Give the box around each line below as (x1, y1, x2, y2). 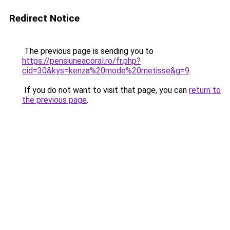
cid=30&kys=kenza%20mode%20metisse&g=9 (22, 66, 189, 75)
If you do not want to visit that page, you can (22, 85, 189, 95)
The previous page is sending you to (22, 46, 154, 56)
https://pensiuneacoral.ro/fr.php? (22, 56, 141, 66)
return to (189, 85, 221, 95)
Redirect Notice (9, 12, 80, 24)
